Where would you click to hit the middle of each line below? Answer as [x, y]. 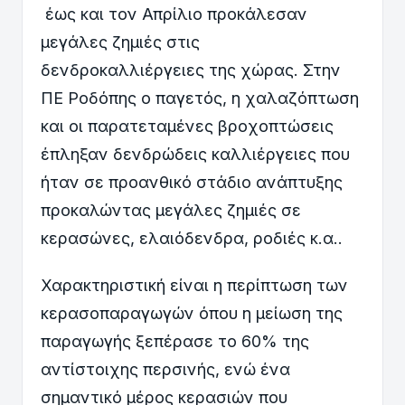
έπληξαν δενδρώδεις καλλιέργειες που [195, 154]
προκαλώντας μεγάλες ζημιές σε [171, 210]
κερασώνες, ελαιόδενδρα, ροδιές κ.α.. [194, 238]
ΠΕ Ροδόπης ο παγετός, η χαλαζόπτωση [200, 98]
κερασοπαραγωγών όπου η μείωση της [192, 314]
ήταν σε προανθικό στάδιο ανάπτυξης [192, 182]
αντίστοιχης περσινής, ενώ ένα [165, 370]
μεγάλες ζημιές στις [120, 42]
